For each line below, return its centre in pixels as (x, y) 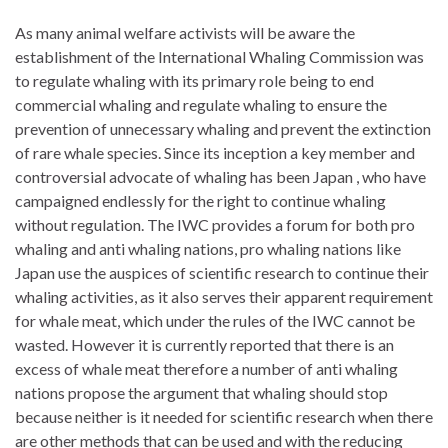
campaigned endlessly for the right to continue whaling (200, 200)
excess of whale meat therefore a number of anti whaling (206, 368)
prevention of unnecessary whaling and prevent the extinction (223, 128)
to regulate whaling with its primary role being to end (194, 80)
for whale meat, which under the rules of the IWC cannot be (215, 320)
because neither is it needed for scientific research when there (224, 416)
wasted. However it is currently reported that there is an (204, 344)
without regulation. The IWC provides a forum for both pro (215, 224)
